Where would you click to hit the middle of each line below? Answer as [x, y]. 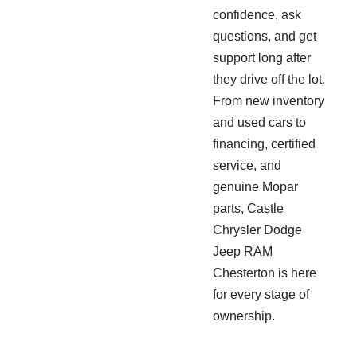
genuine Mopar [255, 187]
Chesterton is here [265, 273]
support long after [262, 58]
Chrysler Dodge [257, 230]
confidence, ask [257, 15]
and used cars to [259, 122]
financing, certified [264, 144]
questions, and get [265, 36]
